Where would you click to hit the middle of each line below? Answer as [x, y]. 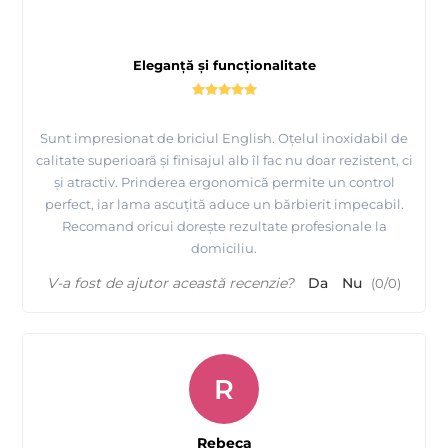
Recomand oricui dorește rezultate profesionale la [224, 226]
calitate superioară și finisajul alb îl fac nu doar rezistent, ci [224, 160]
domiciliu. [224, 248]
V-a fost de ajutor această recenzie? [170, 283]
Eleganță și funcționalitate [224, 65]
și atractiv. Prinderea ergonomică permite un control [224, 182]
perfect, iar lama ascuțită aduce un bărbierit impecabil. [224, 204]
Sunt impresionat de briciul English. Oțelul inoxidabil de [224, 138]
